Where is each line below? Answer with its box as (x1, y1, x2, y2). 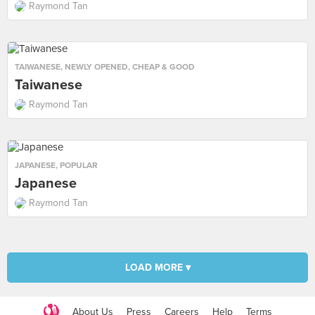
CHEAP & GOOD (132, 62, 195, 72)
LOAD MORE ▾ (124, 262, 191, 274)
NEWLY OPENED (65, 62, 128, 72)
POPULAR (60, 160, 98, 170)
